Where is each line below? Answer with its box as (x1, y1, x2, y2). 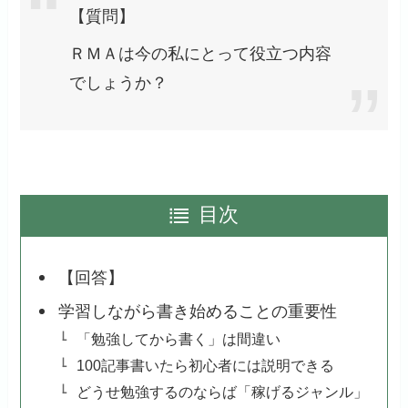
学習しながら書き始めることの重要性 (57, 302, 337, 321)
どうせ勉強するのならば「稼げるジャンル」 (76, 383, 368, 401)
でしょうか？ (69, 73, 168, 92)
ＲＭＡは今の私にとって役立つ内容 (69, 44, 332, 63)
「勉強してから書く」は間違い (76, 331, 280, 348)
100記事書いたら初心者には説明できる (76, 357, 334, 374)
